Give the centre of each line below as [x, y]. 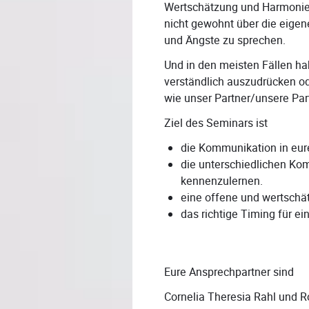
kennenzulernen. [222, 181]
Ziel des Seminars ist [216, 123]
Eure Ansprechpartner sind [229, 272]
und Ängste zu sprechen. [225, 41]
